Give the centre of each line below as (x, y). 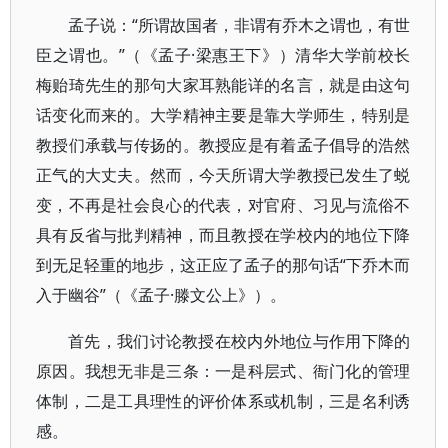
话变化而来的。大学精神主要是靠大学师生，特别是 (223, 115)
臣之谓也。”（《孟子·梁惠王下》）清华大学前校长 (223, 55)
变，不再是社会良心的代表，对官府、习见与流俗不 (223, 205)
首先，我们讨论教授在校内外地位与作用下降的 (239, 341)
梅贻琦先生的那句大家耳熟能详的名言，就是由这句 (223, 85)
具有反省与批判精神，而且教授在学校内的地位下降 (223, 235)
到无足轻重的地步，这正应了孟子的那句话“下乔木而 (223, 265)
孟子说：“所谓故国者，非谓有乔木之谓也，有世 (239, 25)
